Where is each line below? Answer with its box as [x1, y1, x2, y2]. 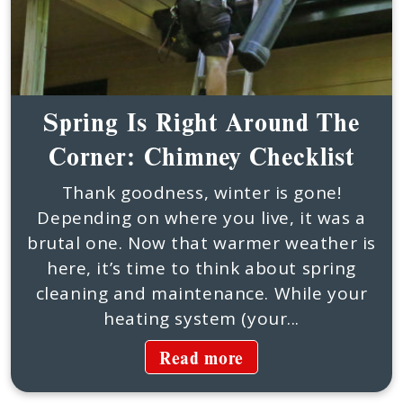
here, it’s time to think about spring [46, 256, 357, 280]
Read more [159, 345, 244, 370]
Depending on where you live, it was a [37, 206, 366, 229]
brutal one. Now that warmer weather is [27, 231, 376, 255]
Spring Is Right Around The [42, 104, 361, 139]
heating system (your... [103, 307, 300, 330]
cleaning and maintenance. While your [35, 282, 368, 305]
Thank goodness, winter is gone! [61, 181, 342, 204]
